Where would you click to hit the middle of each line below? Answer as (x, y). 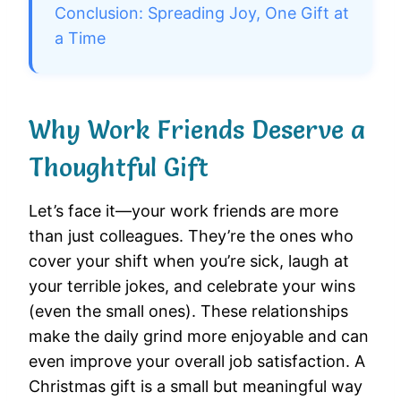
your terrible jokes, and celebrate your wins (192, 286)
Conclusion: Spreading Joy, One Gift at (202, 13)
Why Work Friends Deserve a (197, 130)
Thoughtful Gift (119, 168)
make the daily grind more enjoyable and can (199, 337)
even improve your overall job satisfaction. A (197, 362)
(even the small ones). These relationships (188, 311)
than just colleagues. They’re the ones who (191, 236)
